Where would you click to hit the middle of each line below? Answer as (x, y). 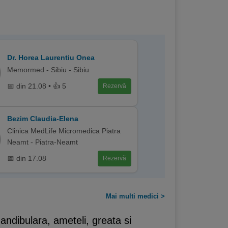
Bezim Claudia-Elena (42, 118)
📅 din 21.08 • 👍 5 (36, 86)
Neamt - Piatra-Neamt (42, 142)
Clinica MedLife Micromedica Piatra (64, 131)
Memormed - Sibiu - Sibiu (48, 69)
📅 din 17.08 (26, 158)
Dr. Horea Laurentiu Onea (51, 57)
